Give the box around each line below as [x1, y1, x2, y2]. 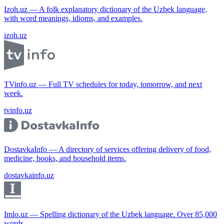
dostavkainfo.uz [4, 170, 54, 179]
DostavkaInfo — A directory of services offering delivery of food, [4, 144, 211, 153]
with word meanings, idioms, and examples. [4, 13, 142, 22]
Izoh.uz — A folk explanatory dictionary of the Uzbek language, [4, 4, 207, 13]
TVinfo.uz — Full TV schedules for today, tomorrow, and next [4, 79, 202, 88]
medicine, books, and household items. [4, 153, 126, 162]
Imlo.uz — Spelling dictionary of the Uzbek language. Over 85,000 [4, 209, 217, 218]
